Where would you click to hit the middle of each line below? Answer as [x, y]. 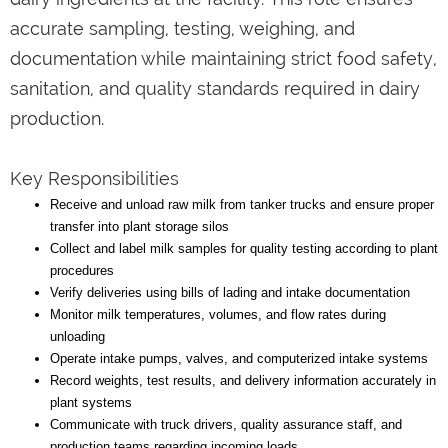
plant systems [91, 402]
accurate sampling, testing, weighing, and [182, 28]
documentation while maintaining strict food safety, [223, 58]
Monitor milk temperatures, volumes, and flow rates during [218, 314]
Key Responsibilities [94, 178]
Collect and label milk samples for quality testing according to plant [244, 248]
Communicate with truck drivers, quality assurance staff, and [226, 424]
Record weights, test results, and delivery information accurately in [243, 380]
